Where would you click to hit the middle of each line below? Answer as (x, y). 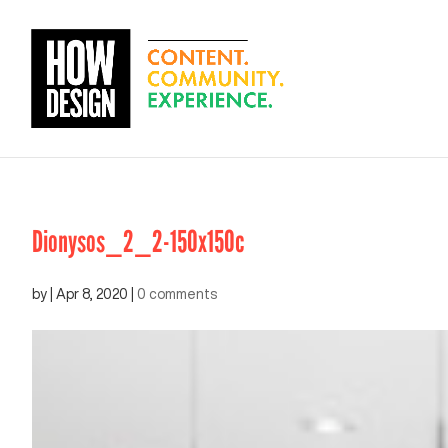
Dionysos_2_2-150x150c (138, 242)
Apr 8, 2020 (92, 294)
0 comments (177, 294)
